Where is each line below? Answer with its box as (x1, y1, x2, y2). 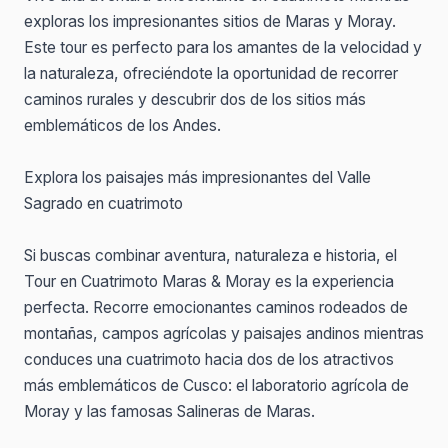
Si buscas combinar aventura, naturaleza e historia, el (24, 246, 397, 265)
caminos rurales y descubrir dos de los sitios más (24, 90, 366, 109)
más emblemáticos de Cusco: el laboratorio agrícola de (24, 376, 409, 395)
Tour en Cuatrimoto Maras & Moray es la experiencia (24, 272, 394, 291)
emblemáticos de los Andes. (24, 116, 221, 135)
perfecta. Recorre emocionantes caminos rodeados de (24, 298, 408, 317)
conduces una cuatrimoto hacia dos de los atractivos (24, 350, 394, 369)
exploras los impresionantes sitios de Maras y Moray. (24, 12, 396, 31)
